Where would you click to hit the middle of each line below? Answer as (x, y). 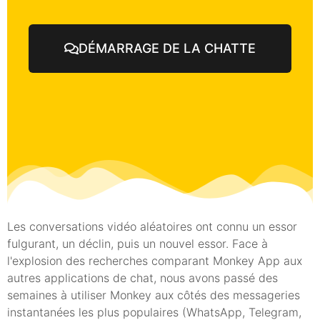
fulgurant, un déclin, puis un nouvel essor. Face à (137, 244)
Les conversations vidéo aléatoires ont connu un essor (152, 226)
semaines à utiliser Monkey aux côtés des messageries (154, 295)
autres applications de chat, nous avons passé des (142, 278)
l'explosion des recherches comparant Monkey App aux (155, 261)
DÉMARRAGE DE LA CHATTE (167, 48)
